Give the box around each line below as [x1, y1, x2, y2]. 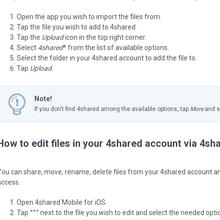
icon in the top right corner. [63, 33, 146, 41]
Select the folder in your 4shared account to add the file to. [17, 54, 197, 62]
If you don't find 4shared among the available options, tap [34, 106, 190, 112]
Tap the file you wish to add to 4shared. [17, 23, 137, 31]
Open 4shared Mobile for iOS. [17, 198, 107, 206]
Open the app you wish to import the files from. [17, 13, 162, 21]
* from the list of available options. [63, 44, 169, 52]
